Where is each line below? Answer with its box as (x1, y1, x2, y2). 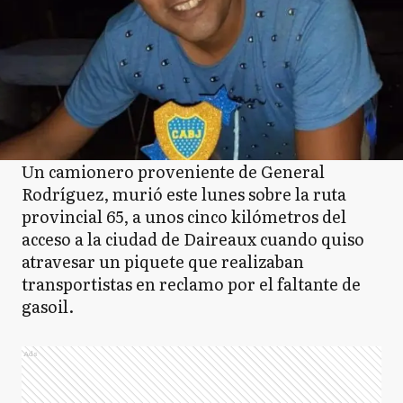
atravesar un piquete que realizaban (22, 249, 304, 273)
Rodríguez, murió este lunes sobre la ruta (22, 182, 346, 206)
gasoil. (22, 294, 74, 318)
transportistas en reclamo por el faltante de (22, 272, 361, 296)
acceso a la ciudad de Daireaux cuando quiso (22, 227, 364, 251)
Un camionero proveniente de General (22, 159, 325, 184)
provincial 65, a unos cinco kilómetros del (22, 204, 346, 228)
